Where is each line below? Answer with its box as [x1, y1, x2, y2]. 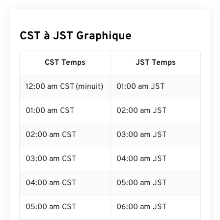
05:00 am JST [116, 178, 166, 188]
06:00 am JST [116, 202, 166, 212]
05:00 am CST [26, 202, 76, 212]
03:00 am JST [116, 130, 166, 140]
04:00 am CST [26, 178, 76, 188]
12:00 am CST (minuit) [26, 82, 103, 92]
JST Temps [135, 58, 176, 68]
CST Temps [44, 58, 85, 68]
